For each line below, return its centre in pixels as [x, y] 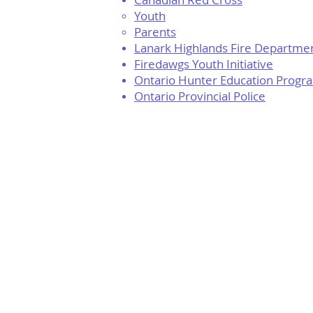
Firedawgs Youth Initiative [204, 64]
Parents [155, 32]
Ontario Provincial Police [200, 96]
